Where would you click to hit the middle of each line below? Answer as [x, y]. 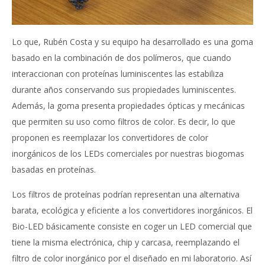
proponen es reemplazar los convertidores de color [110, 137]
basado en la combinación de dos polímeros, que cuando [122, 57]
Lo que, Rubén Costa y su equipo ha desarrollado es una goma [132, 41]
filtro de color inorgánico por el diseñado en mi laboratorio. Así [132, 258]
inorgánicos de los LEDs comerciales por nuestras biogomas [128, 153]
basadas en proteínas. [54, 169]
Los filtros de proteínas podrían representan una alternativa [126, 194]
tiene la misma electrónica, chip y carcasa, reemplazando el [126, 242]
